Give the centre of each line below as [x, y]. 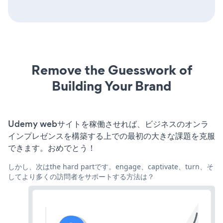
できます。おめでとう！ [52, 148]
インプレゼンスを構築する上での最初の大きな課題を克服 [111, 136]
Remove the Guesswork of [111, 70]
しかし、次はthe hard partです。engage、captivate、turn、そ [111, 166]
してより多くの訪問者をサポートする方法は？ [81, 176]
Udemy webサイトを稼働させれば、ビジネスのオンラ [108, 124]
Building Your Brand [111, 86]
